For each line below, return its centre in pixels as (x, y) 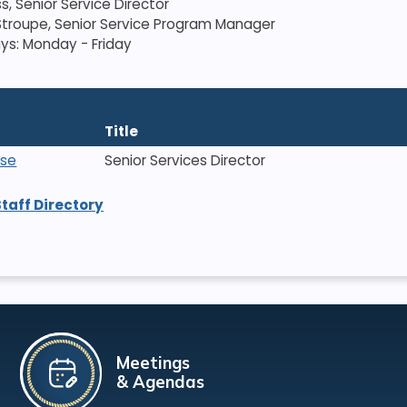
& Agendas (160, 382)
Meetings (153, 363)
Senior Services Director (185, 161)
